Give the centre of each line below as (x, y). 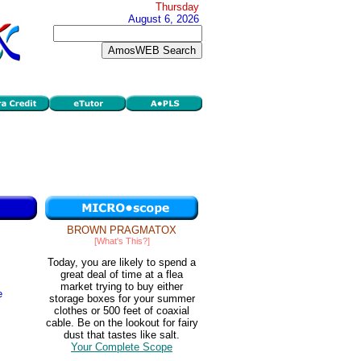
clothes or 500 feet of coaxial (122, 311)
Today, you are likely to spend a (122, 263)
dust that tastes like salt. (122, 335)
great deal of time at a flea (122, 275)
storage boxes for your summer (122, 299)
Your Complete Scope (122, 347)
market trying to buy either (122, 287)
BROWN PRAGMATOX (122, 230)
